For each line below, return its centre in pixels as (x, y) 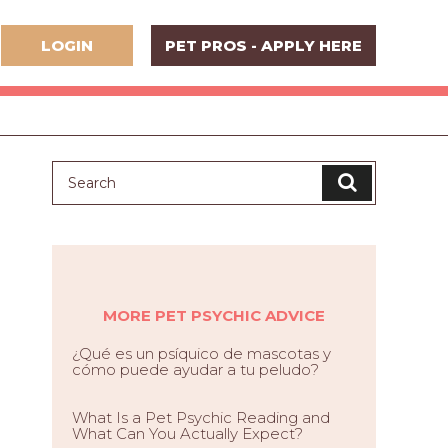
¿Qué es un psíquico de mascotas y (201, 353)
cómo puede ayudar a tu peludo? (195, 369)
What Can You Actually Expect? (187, 433)
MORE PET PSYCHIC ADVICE (214, 315)
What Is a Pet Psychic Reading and (201, 417)
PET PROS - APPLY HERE (263, 45)
